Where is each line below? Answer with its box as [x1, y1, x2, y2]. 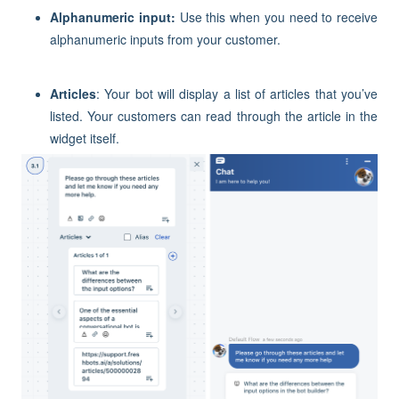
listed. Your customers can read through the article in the [50, 107, 378, 125]
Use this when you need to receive [179, 8, 378, 26]
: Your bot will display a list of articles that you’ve [96, 85, 378, 102]
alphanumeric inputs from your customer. [50, 30, 281, 48]
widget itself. [50, 129, 123, 147]
